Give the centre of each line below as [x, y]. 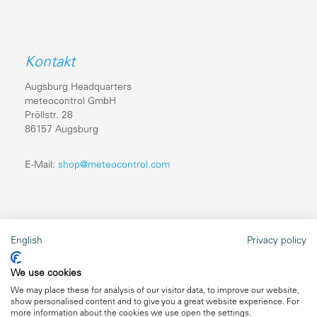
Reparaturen [52, 264]
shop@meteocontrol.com [114, 165]
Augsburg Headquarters [78, 87]
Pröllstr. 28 [49, 115]
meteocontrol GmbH [70, 101]
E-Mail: [41, 165]
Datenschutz [53, 306]
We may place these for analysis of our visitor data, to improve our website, [155, 291]
